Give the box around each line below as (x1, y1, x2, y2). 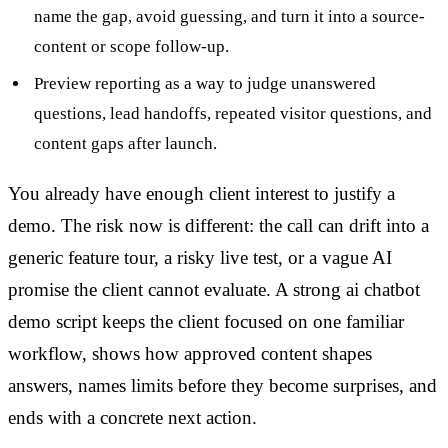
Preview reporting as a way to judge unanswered (33, 73, 376, 93)
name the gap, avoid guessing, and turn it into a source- (33, 7, 425, 27)
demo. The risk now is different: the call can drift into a (8, 214, 429, 236)
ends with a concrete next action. (8, 406, 257, 428)
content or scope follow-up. (33, 37, 229, 57)
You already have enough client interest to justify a (8, 182, 395, 204)
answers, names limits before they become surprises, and (8, 374, 437, 396)
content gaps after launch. (33, 133, 217, 153)
